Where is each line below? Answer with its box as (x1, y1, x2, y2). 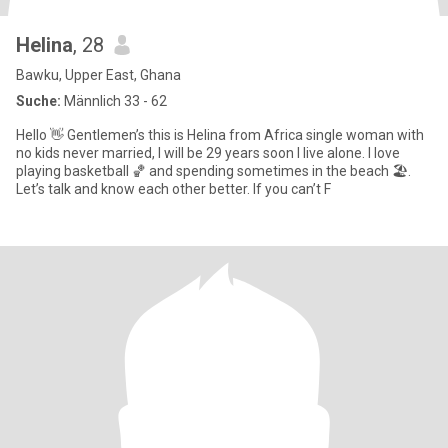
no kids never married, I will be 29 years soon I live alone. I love (16, 145, 400, 161)
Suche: (16, 93, 61, 109)
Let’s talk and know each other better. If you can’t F (16, 181, 331, 197)
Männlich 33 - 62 (61, 93, 167, 109)
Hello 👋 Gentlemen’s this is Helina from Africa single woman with (16, 127, 424, 143)
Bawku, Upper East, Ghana (16, 67, 181, 83)
